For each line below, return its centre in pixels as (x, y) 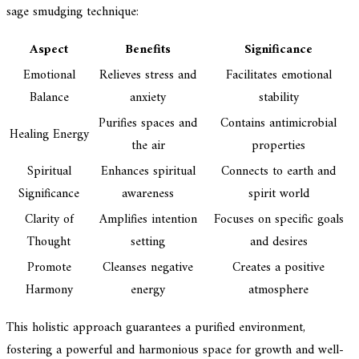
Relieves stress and (148, 76)
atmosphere (278, 290)
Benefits (148, 50)
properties (278, 146)
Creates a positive (278, 268)
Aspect (49, 50)
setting (148, 242)
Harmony (49, 290)
